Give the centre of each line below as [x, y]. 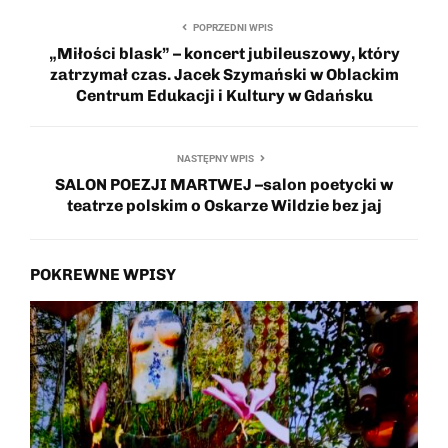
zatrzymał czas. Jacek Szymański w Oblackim [224, 74]
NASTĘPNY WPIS [215, 158]
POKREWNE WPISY [103, 274]
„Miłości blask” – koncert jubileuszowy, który [224, 53]
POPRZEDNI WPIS [232, 27]
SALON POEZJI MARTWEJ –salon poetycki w [224, 184]
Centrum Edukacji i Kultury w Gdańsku [224, 95]
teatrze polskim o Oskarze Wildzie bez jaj [224, 205]
